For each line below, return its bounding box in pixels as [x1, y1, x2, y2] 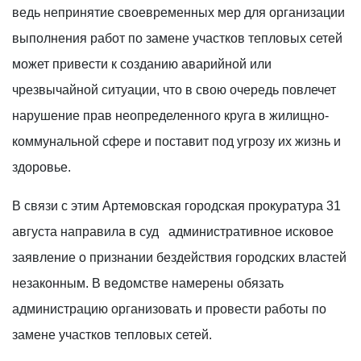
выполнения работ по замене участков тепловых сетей [12, 31, 342, 45]
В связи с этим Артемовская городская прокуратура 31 [12, 198, 341, 213]
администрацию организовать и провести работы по [12, 301, 326, 316]
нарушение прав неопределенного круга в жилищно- [12, 108, 329, 122]
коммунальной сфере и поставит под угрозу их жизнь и [12, 134, 341, 148]
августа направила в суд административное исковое [12, 224, 334, 239]
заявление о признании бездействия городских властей [12, 250, 346, 264]
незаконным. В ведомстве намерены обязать [12, 276, 284, 290]
